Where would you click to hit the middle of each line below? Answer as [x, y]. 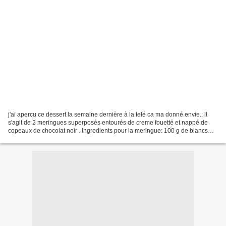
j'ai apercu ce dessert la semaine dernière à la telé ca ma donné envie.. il [108, 114]
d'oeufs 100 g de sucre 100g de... [53, 138]
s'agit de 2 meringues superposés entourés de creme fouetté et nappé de [108, 122]
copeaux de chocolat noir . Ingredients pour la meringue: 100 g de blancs [108, 130]
